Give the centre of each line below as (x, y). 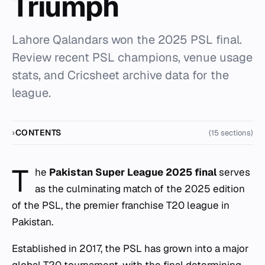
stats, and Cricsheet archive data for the (120, 75)
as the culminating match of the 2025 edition (140, 189)
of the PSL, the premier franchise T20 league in (121, 205)
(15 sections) (231, 133)
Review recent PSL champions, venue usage (132, 57)
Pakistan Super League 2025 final (133, 172)
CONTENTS (38, 132)
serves (234, 172)
